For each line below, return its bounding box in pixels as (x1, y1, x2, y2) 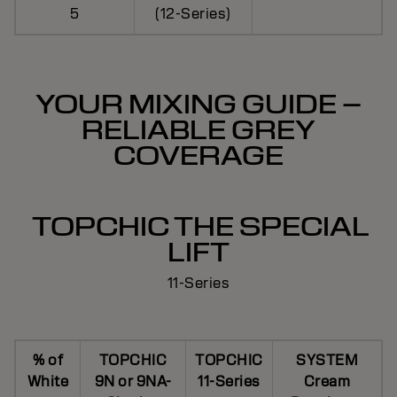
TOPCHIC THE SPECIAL (27, 210, 370, 244)
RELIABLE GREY (82, 113, 315, 147)
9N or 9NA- (94, 372, 172, 391)
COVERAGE (113, 139, 284, 173)
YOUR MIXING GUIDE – (35, 88, 362, 121)
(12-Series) (155, 4, 231, 23)
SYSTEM (296, 351, 358, 370)
